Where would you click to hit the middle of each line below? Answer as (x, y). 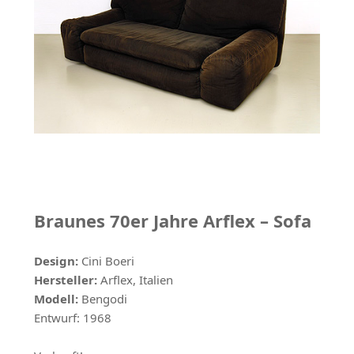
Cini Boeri (107, 261)
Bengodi (102, 299)
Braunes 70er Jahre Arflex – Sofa (172, 221)
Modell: (56, 299)
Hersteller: (65, 280)
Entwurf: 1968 (72, 318)
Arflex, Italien (135, 280)
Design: (56, 261)
